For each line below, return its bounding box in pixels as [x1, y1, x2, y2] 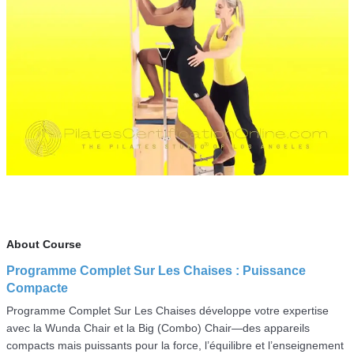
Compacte [6, 281, 68, 295]
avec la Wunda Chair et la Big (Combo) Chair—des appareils [6, 321, 310, 334]
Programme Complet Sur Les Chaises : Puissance [6, 263, 306, 277]
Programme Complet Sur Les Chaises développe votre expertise [6, 303, 329, 317]
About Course [6, 237, 81, 250]
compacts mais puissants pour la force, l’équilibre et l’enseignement [6, 338, 344, 352]
